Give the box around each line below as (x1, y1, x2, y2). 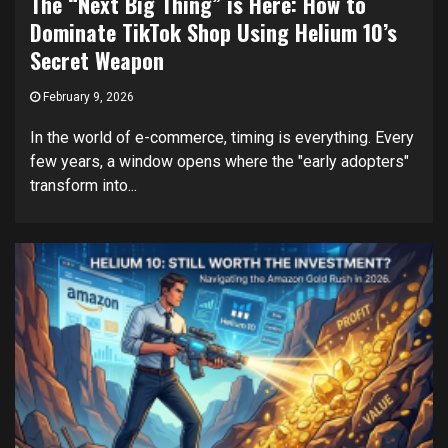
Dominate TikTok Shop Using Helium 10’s (30, 16, 397, 48)
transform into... (30, 176, 137, 195)
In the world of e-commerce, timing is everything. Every (30, 128, 414, 147)
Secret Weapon (30, 44, 164, 76)
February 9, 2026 (40, 90, 134, 104)
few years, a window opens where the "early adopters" (30, 152, 409, 171)
